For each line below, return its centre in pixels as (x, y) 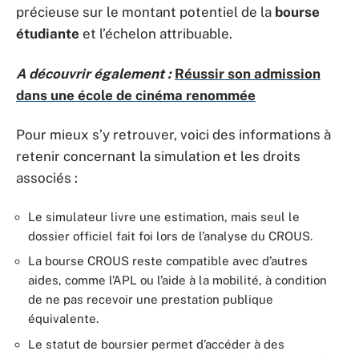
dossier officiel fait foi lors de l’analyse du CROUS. (170, 236)
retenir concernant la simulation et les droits (158, 156)
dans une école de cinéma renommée (136, 95)
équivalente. (63, 319)
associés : (47, 178)
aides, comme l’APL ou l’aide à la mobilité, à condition (177, 280)
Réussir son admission (248, 73)
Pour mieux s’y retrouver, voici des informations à (173, 135)
